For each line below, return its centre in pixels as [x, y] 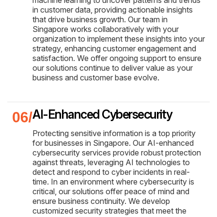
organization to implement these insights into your [119, 39]
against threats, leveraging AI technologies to [111, 162]
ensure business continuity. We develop [101, 201]
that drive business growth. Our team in [100, 19]
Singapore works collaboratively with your [106, 29]
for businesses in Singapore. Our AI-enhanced [113, 143]
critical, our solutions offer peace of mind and [111, 191]
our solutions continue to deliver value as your [113, 68]
